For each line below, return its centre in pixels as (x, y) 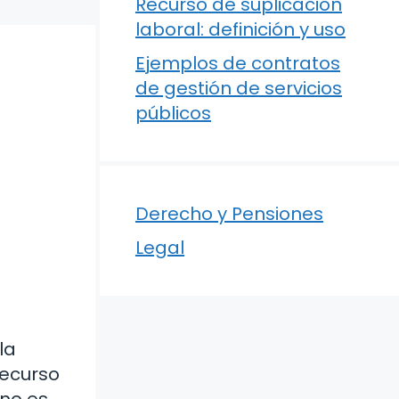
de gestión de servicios (239, 88)
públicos (173, 113)
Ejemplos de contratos (238, 63)
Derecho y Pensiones (229, 213)
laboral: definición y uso (240, 29)
